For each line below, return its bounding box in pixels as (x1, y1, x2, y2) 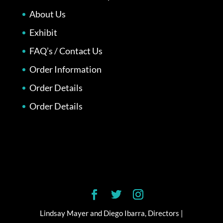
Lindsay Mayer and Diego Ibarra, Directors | (39, 208, 183, 218)
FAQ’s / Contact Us (29, 45, 103, 57)
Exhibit (29, 27, 57, 38)
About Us (29, 8, 66, 20)
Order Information (29, 64, 102, 75)
